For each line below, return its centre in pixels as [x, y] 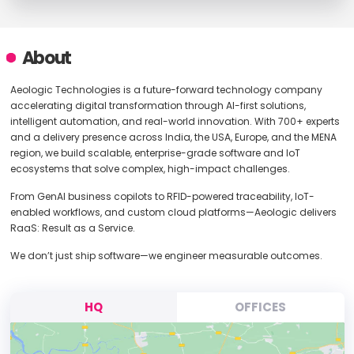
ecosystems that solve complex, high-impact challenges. [150, 169]
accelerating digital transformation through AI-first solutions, [158, 105]
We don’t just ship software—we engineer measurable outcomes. [166, 256]
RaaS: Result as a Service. [72, 228]
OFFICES [261, 307]
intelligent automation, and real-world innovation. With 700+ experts [175, 121]
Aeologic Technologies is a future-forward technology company [166, 90]
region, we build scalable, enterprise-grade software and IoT [155, 153]
